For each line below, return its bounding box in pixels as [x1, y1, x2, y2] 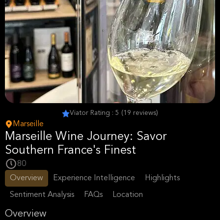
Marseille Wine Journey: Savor [5, 131, 166, 143]
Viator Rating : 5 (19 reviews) [70, 110, 158, 116]
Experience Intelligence [53, 174, 135, 182]
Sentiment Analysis [10, 191, 74, 199]
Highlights [145, 174, 180, 182]
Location [112, 191, 143, 199]
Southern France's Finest [5, 145, 136, 157]
